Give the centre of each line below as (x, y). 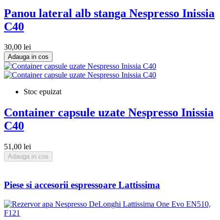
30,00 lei (17, 47)
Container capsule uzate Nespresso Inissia (109, 113)
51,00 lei (17, 147)
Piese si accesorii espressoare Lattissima (82, 185)
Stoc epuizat (42, 92)
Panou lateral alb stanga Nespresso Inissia (109, 13)
